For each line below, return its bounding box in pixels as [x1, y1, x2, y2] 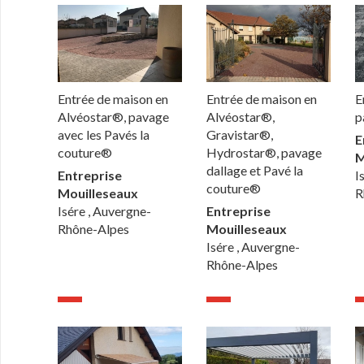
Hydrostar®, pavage [206, 145, 323, 161]
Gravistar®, [206, 127, 274, 143]
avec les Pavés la [58, 127, 150, 143]
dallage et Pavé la [206, 162, 304, 179]
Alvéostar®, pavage [58, 109, 170, 125]
